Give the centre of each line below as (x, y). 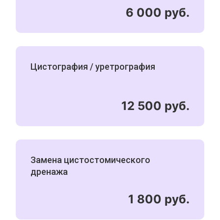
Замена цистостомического (91, 160)
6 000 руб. (157, 13)
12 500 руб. (155, 106)
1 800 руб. (159, 199)
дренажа (49, 172)
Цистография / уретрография (93, 67)
